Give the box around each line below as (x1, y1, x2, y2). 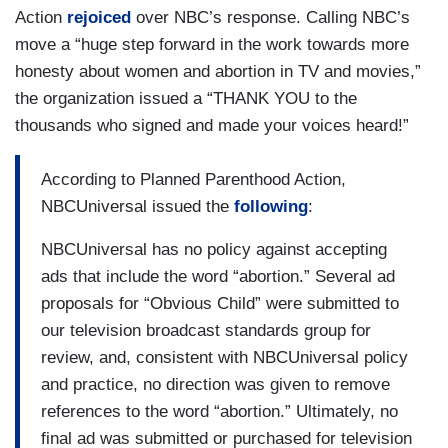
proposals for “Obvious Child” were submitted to (41, 293, 399, 313)
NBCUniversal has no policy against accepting (41, 239, 387, 259)
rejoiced (67, 8, 131, 28)
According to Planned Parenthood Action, (41, 169, 346, 189)
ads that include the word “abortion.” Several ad (41, 266, 395, 286)
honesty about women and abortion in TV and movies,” (15, 62, 421, 82)
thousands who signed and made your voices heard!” (15, 116, 419, 136)
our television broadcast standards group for (41, 320, 371, 340)
